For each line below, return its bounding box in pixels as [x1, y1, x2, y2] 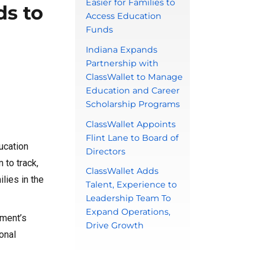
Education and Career [85, 85, 180, 96]
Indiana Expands [85, 44, 157, 55]
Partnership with [85, 57, 159, 69]
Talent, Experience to [85, 179, 177, 190]
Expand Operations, [85, 206, 170, 218]
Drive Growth [85, 220, 144, 231]
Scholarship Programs [85, 98, 180, 109]
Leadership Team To [85, 193, 171, 204]
